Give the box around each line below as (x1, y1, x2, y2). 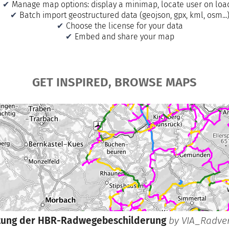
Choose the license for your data (65, 20, 183, 31)
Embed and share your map (74, 31, 174, 41)
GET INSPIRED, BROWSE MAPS (32, 75, 197, 89)
